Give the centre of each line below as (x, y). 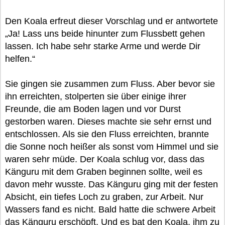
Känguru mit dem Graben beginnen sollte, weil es (104, 172)
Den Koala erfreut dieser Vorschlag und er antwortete (111, 21)
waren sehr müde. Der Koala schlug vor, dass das (105, 159)
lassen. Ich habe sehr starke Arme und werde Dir (103, 46)
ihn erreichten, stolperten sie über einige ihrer (96, 96)
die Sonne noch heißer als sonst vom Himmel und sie (112, 147)
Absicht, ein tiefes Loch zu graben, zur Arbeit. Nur (104, 197)
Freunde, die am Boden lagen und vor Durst (93, 109)
